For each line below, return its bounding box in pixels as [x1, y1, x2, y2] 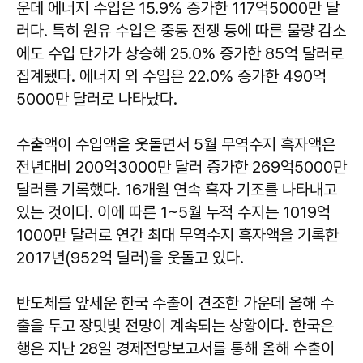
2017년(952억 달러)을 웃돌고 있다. [16, 247, 244, 267]
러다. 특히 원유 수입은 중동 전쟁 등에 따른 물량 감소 [16, 20, 346, 41]
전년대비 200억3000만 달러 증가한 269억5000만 [16, 156, 347, 177]
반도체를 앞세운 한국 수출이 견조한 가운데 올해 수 [16, 293, 334, 313]
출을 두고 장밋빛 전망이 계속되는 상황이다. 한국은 [16, 315, 334, 335]
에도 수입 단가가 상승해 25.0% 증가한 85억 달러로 [16, 43, 344, 63]
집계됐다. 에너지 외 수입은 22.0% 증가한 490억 [16, 66, 327, 86]
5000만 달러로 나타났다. [16, 88, 177, 109]
